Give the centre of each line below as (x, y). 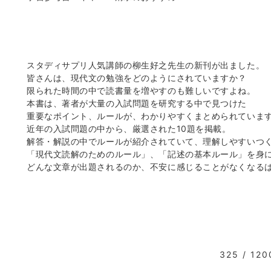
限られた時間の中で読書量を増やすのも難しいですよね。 (141, 90)
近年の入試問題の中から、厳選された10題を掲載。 (129, 128)
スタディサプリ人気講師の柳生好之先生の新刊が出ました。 (146, 65)
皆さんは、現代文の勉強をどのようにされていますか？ (137, 77)
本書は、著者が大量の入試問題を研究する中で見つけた (137, 103)
